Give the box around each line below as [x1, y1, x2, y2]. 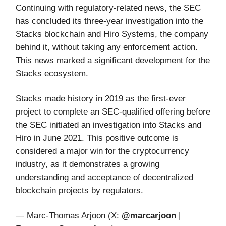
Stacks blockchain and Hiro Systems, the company [16, 29, 208, 39]
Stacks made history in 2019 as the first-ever [16, 93, 186, 103]
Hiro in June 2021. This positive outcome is [16, 133, 179, 143]
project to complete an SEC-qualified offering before [16, 106, 210, 117]
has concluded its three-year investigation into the [16, 16, 203, 26]
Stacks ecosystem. [16, 68, 88, 78]
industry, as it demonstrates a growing [16, 159, 159, 169]
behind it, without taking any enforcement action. [16, 42, 198, 52]
